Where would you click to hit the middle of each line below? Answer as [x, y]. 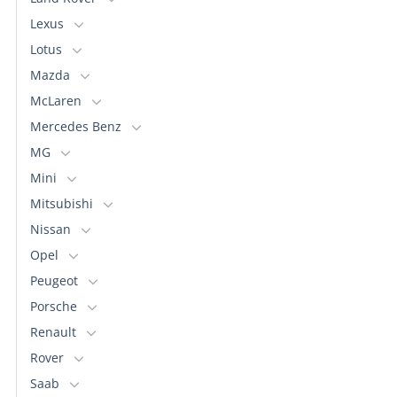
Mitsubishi [62, 203]
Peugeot [54, 280]
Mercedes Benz [76, 126]
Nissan [51, 229]
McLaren [56, 100]
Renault [53, 331]
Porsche [54, 306]
